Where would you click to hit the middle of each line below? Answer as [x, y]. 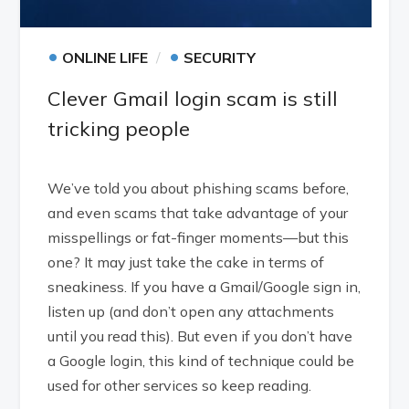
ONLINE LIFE [105, 57]
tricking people [119, 128]
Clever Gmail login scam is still [193, 98]
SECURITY [220, 57]
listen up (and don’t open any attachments [191, 311]
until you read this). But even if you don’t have [200, 336]
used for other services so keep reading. [180, 385]
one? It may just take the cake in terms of [186, 262]
